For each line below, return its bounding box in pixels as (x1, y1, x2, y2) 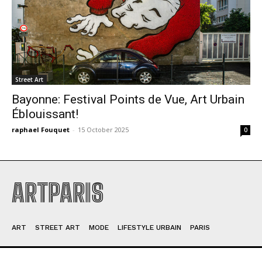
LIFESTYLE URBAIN (118, 223, 181, 232)
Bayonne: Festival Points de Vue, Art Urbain (12, 92, 244, 107)
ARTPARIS (12, 178, 104, 208)
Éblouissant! (12, 107, 78, 122)
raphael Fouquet (12, 125, 70, 135)
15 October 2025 (78, 125, 129, 135)
